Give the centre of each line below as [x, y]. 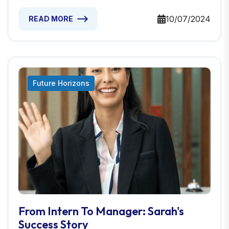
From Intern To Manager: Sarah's [101, 211]
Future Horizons [61, 83]
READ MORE [51, 19]
